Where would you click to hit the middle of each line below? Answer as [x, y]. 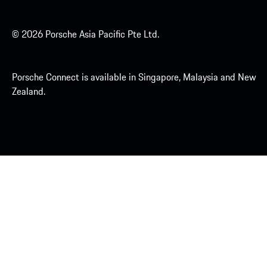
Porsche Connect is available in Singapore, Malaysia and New [134, 77]
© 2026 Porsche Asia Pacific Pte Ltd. [86, 34]
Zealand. [29, 91]
